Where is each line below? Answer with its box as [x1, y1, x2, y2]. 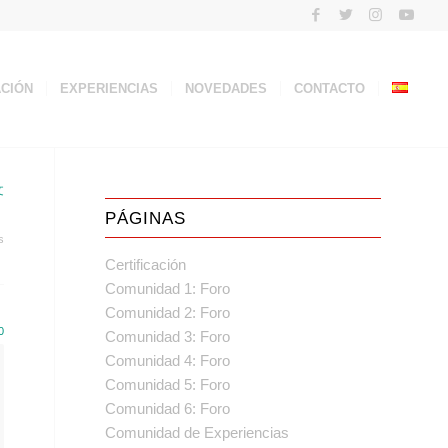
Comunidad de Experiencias [105, 424, 290, 441]
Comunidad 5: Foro [105, 376, 231, 393]
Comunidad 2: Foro [105, 304, 231, 321]
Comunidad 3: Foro [105, 328, 231, 345]
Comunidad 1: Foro [105, 280, 231, 297]
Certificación [105, 256, 187, 273]
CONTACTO [294, 81, 366, 96]
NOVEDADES [185, 81, 268, 96]
